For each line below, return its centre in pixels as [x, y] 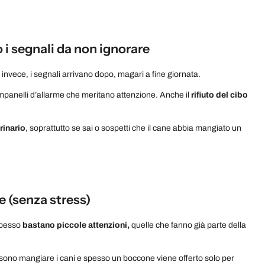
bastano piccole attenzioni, [76, 225]
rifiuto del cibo [219, 95]
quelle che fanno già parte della [188, 225]
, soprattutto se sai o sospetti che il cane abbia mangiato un [133, 128]
